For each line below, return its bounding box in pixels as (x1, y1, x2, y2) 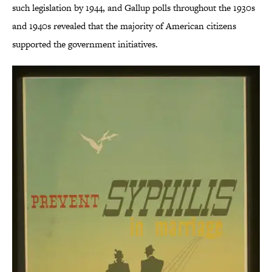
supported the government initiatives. (12, 38, 158, 51)
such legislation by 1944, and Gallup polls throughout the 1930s (12, 1, 255, 15)
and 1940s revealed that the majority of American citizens (12, 19, 236, 33)
